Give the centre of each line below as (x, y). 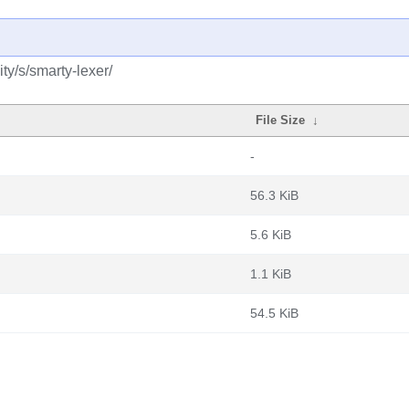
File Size (281, 120)
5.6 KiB (271, 235)
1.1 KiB (271, 274)
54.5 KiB (274, 313)
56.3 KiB (274, 195)
